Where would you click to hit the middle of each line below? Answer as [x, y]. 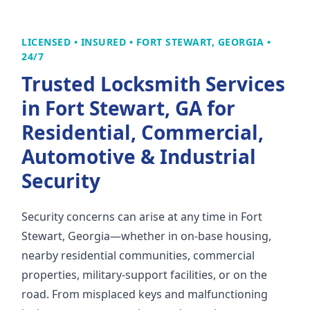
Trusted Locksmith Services [153, 84]
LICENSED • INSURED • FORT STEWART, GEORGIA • [146, 42]
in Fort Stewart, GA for [128, 108]
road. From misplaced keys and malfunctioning [145, 294]
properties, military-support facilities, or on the [144, 275]
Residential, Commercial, [143, 133]
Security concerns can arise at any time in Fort [142, 217]
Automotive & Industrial [139, 157]
